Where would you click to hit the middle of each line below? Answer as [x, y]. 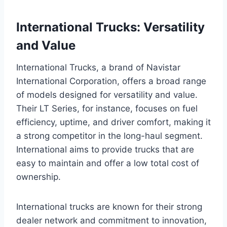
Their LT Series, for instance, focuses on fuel [107, 108]
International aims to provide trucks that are [105, 149]
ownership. [39, 177]
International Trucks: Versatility [110, 27]
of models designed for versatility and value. [107, 94]
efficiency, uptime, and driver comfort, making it [113, 122]
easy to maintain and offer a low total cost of [108, 163]
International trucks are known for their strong [109, 206]
